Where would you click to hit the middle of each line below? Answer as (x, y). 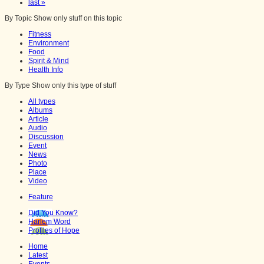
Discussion (46, 137)
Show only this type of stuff (74, 86)
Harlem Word (49, 222)
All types (42, 102)
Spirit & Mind (49, 61)
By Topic (19, 19)
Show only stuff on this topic (78, 19)
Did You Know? (53, 213)
